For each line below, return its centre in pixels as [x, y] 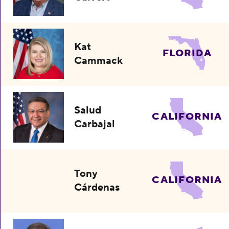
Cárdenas [97, 187]
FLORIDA [187, 53]
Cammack [99, 61]
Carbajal [95, 124]
